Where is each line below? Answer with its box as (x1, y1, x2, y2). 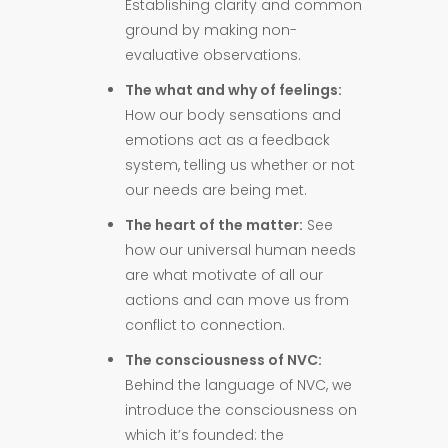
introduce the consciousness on (125, 400, 358, 420)
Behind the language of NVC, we (125, 375, 353, 395)
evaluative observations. (125, 45, 302, 65)
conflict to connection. (125, 315, 286, 335)
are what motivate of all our (125, 265, 324, 285)
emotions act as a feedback (125, 130, 331, 150)
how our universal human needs (125, 240, 357, 260)
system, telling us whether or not (125, 155, 356, 175)
